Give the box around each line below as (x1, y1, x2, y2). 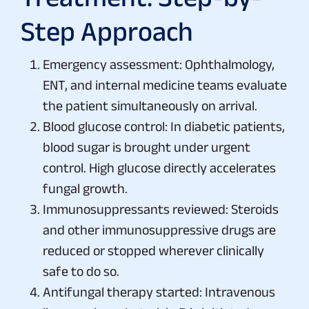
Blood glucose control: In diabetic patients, (43, 118, 285, 134)
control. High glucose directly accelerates (43, 159, 276, 175)
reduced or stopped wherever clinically (43, 242, 264, 258)
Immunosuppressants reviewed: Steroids (43, 201, 279, 217)
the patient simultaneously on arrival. (43, 97, 257, 113)
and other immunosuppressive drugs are (43, 221, 276, 237)
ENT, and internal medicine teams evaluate (43, 77, 287, 92)
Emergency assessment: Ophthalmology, (43, 56, 275, 72)
